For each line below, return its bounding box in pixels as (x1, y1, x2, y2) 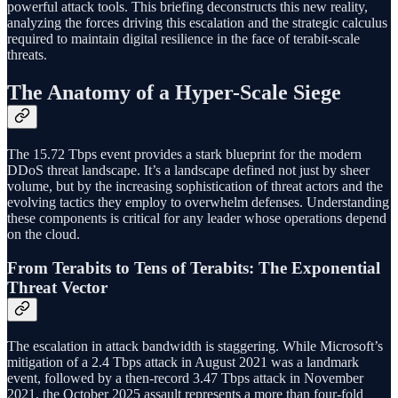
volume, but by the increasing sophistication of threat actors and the (7, 178, 383, 194)
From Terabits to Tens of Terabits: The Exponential (7, 259, 380, 278)
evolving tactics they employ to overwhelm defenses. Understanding (7, 194, 389, 210)
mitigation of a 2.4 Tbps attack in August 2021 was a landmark (7, 354, 359, 370)
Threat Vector (7, 278, 107, 298)
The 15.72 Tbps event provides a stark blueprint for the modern (7, 146, 362, 162)
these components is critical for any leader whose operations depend (7, 210, 386, 226)
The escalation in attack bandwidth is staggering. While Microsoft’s (7, 338, 383, 354)
